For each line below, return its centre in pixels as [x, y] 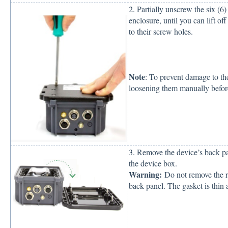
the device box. [154, 163]
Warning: [146, 174]
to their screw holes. [161, 31]
